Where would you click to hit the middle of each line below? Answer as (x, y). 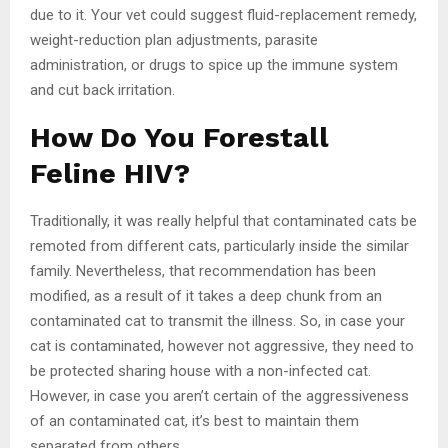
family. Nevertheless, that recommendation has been (203, 270)
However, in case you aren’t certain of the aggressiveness (219, 395)
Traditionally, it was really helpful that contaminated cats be (223, 220)
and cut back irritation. (102, 89)
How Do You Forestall (179, 137)
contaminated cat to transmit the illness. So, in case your (217, 320)
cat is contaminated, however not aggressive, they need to (222, 345)
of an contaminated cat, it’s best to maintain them (194, 420)
